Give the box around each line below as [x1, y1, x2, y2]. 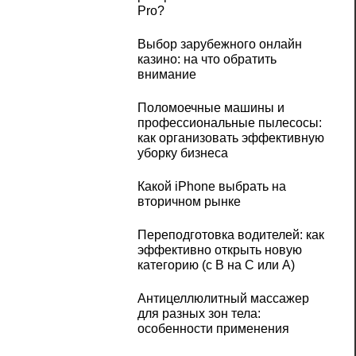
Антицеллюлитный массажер [137, 292, 309, 306]
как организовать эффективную [137, 131, 324, 145]
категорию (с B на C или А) [137, 258, 295, 273]
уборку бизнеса [137, 146, 228, 161]
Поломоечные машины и [137, 101, 284, 115]
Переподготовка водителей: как [137, 228, 324, 242]
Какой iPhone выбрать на [137, 180, 286, 194]
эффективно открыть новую [137, 243, 302, 257]
